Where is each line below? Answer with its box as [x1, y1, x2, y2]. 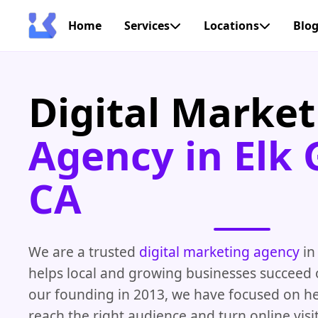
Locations [204, 18, 259, 33]
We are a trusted [28, 241, 139, 261]
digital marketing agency [139, 241, 300, 261]
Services [124, 18, 170, 33]
